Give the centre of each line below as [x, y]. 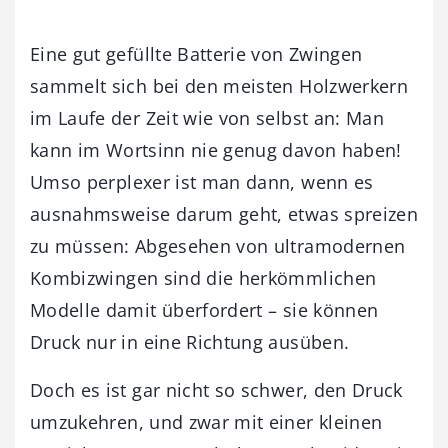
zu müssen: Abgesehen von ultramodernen [218, 246]
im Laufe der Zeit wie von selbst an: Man [207, 118]
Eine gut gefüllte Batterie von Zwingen [196, 54]
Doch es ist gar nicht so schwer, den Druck [216, 390]
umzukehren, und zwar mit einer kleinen [206, 422]
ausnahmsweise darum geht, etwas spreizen [224, 214]
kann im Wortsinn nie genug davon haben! [216, 150]
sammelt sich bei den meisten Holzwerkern [219, 86]
